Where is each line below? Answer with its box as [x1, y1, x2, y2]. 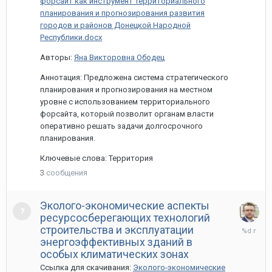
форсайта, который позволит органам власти [40, 109, 214, 118]
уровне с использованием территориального [40, 97, 210, 106]
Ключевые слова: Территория [40, 154, 153, 163]
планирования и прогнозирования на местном [40, 85, 212, 94]
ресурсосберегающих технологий [40, 211, 210, 224]
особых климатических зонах [40, 248, 189, 260]
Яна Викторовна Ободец [74, 53, 165, 62]
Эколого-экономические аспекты [40, 199, 209, 212]
